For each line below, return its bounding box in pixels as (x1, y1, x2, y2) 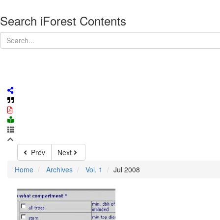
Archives (46, 165, 73, 174)
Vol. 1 (85, 165, 103, 174)
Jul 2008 (113, 165, 140, 174)
